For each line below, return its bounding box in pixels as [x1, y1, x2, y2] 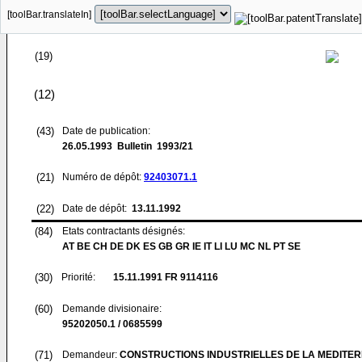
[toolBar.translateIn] [7, 9, 91, 20]
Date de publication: [62, 125, 150, 137]
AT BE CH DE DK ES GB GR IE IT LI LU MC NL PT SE [62, 241, 301, 252]
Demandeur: [62, 349, 120, 360]
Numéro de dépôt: [62, 171, 144, 183]
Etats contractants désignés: [62, 225, 185, 237]
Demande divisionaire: [62, 303, 162, 314]
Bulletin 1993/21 [112, 141, 193, 152]
